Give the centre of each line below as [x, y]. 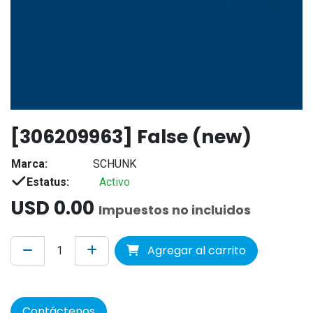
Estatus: [48, 182]
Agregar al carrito [195, 250]
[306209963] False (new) [131, 136]
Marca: [29, 163]
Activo [114, 182]
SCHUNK [114, 163]
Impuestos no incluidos [175, 210]
